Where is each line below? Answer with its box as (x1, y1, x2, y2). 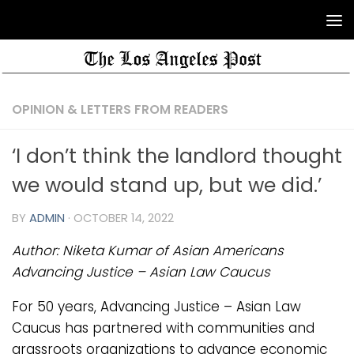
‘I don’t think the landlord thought (12, 141, 342, 170)
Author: (12, 241, 62, 261)
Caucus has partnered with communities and (12, 318, 314, 338)
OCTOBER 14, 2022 (73, 209, 174, 226)
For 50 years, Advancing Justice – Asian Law (12, 297, 301, 317)
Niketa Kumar (62, 241, 155, 261)
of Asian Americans (155, 241, 284, 261)
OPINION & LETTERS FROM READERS (12, 100, 228, 119)
